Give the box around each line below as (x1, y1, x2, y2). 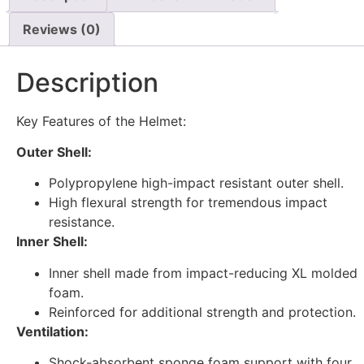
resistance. (49, 214, 115, 231)
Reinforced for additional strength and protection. (49, 303, 356, 320)
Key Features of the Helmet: (16, 112, 186, 129)
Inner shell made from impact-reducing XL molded (49, 264, 357, 281)
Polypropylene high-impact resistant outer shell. (49, 175, 344, 192)
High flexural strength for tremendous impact (49, 194, 327, 211)
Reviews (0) (23, 20, 101, 37)
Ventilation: (16, 323, 89, 340)
